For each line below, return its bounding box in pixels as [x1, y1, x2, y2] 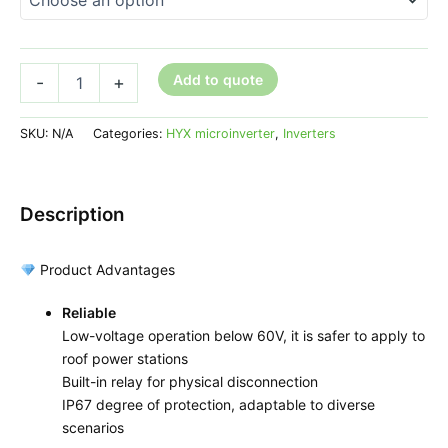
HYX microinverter [166, 126, 275, 142]
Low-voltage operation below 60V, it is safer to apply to [62, 327, 425, 345]
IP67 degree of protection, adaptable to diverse [62, 396, 375, 414]
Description [20, 203, 124, 227]
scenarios [62, 419, 124, 437]
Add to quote [173, 70, 264, 88]
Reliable [62, 304, 116, 322]
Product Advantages [35, 261, 175, 279]
